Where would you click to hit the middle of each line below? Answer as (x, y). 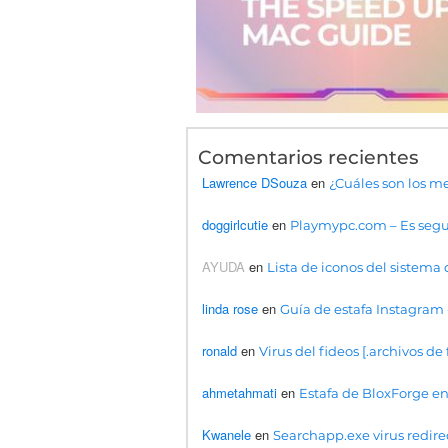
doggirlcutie (235, 225)
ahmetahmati (239, 393)
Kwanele (226, 435)
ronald (219, 351)
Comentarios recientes (308, 158)
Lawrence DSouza (254, 183)
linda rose (230, 309)
